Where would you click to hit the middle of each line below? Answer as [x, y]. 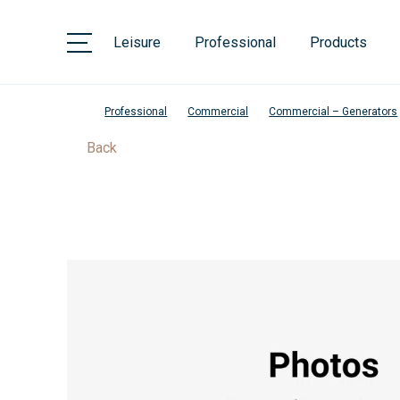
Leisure [137, 42]
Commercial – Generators [333, 112]
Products [339, 42]
